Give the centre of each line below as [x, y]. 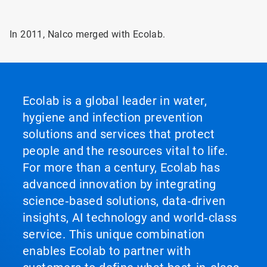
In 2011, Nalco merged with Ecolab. [89, 34]
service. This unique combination [114, 234]
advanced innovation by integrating [119, 184]
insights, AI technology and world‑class [130, 218]
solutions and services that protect [119, 134]
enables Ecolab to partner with [107, 251]
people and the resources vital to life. [125, 151]
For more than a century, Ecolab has [121, 167]
